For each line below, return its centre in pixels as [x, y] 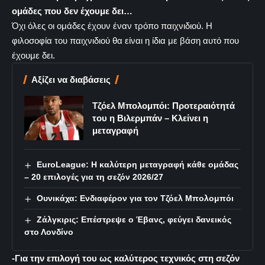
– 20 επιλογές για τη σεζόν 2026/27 [94, 177]
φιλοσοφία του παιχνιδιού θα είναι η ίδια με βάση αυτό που [125, 41]
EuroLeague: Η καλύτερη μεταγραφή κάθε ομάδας [137, 164]
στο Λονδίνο [49, 232]
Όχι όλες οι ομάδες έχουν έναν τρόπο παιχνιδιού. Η [112, 26]
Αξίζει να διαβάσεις [71, 80]
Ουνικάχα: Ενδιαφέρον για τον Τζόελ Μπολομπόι [135, 198]
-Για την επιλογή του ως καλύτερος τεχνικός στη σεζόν [126, 258]
